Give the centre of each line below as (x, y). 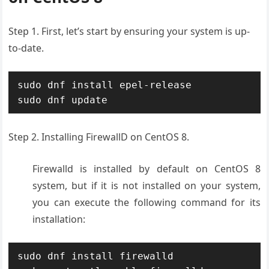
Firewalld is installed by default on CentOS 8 (147, 169)
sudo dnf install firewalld (96, 256)
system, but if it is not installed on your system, (147, 186)
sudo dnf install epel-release (105, 85)
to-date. (26, 48)
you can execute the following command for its (147, 202)
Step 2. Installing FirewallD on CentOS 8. (99, 137)
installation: (59, 219)
